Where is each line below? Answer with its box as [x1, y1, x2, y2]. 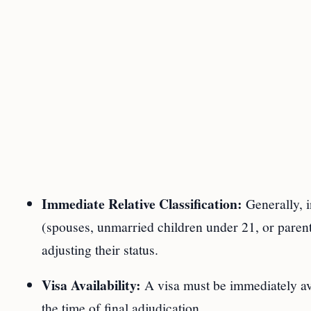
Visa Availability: [42, 275, 141, 295]
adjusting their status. [42, 240, 158, 258]
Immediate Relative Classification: [42, 194, 242, 214]
